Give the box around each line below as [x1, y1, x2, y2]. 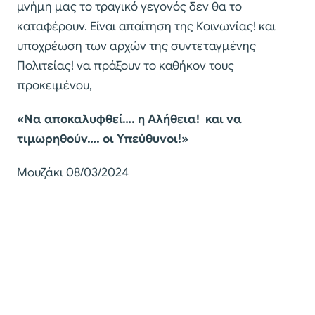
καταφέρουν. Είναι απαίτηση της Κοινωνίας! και [17, 19, 276, 34]
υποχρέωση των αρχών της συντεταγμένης [17, 39, 256, 54]
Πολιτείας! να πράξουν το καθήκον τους [17, 58, 234, 74]
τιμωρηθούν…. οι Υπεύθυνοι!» [17, 131, 188, 147]
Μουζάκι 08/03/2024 [17, 165, 129, 181]
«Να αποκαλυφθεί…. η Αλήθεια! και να [17, 112, 242, 127]
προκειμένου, [17, 78, 92, 94]
